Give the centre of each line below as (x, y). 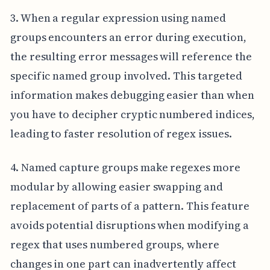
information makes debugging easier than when (132, 95)
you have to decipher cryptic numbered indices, (132, 115)
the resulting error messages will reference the (131, 57)
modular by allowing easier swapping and (116, 187)
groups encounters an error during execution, (128, 37)
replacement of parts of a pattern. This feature (130, 206)
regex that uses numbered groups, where (115, 245)
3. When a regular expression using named (118, 18)
